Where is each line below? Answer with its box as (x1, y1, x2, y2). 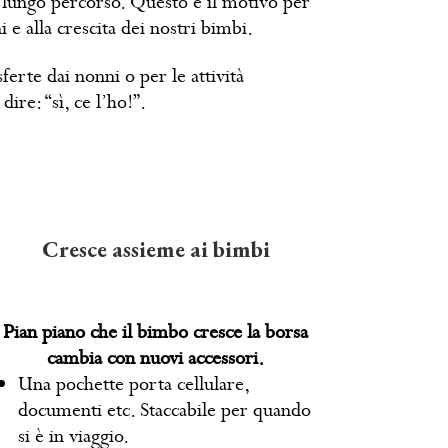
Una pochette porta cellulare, (17, 370, 249, 398)
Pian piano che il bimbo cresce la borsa (3, 318, 309, 346)
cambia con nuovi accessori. (47, 344, 265, 372)
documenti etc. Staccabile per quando (17, 396, 311, 424)
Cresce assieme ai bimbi (41, 234, 270, 265)
